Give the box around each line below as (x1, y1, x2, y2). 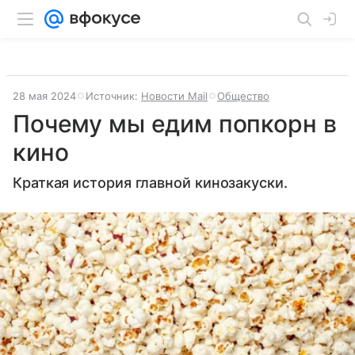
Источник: (86, 90, 141, 102)
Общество (217, 90, 269, 102)
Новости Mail (141, 90, 208, 102)
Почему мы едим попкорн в (13, 109, 337, 138)
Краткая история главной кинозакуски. (13, 174, 288, 191)
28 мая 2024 (13, 90, 76, 102)
